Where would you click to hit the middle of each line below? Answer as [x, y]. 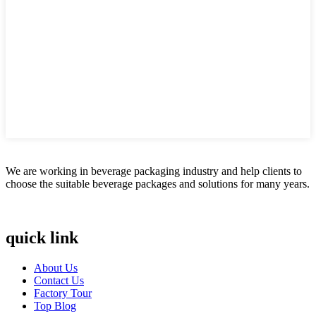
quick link [42, 237]
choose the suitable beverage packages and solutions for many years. [158, 184]
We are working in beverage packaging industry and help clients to [154, 171]
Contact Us [59, 280]
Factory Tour [63, 293]
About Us [56, 267]
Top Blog [55, 305]
